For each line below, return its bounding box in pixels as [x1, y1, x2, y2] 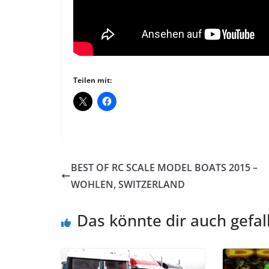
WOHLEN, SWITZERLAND [71, 178, 185, 192]
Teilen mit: [73, 75, 112, 86]
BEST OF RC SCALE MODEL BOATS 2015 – [71, 161, 258, 175]
